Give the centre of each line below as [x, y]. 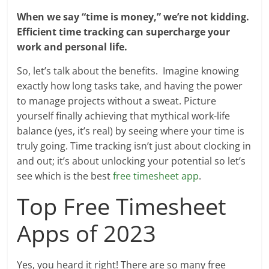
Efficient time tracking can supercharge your [124, 32]
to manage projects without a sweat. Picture [117, 101]
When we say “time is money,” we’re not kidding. [133, 17]
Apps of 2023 [87, 233]
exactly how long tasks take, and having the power [130, 86]
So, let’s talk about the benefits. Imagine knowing [128, 71]
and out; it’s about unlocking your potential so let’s [131, 161]
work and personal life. [72, 47]
